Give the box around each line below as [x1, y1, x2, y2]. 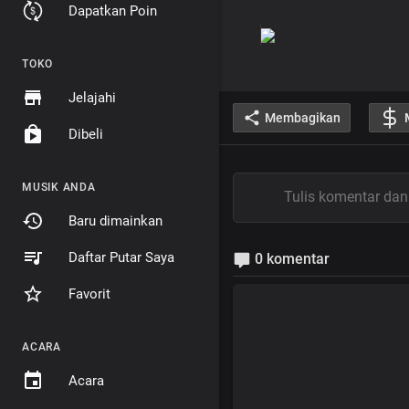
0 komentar [251, 250, 330, 267]
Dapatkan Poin [68, 3, 157, 19]
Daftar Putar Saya [68, 249, 174, 266]
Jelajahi [68, 89, 116, 106]
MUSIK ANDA [22, 181, 96, 194]
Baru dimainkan [68, 213, 163, 229]
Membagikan [265, 110, 341, 125]
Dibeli [68, 126, 103, 142]
